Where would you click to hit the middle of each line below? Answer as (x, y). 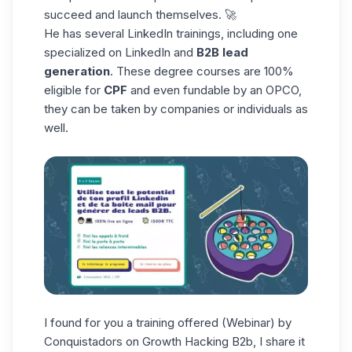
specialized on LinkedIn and (120, 53)
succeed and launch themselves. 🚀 (140, 15)
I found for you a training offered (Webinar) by (168, 323)
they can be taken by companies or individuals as (176, 109)
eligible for (74, 90)
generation (77, 71)
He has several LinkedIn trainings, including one (171, 34)
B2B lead (222, 53)
